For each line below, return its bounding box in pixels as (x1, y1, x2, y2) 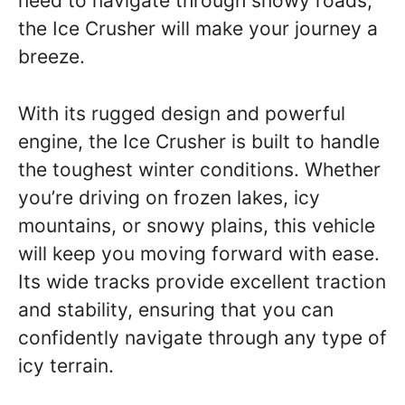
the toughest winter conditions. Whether (18, 157, 381, 181)
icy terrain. (18, 353, 114, 377)
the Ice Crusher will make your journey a (18, 17, 378, 40)
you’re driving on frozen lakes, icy (18, 185, 320, 209)
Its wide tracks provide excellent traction (18, 269, 386, 293)
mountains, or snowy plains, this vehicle (18, 213, 375, 237)
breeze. (18, 45, 85, 68)
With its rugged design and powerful (18, 101, 345, 125)
